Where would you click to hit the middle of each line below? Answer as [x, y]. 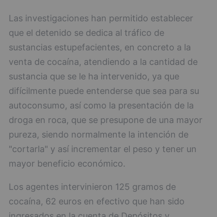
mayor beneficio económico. [67, 164]
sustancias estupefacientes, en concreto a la [100, 47]
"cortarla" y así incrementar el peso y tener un [103, 149]
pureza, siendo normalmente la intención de [99, 135]
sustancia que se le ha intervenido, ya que [94, 77]
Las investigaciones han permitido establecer [101, 18]
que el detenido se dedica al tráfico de [86, 33]
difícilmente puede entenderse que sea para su [104, 91]
